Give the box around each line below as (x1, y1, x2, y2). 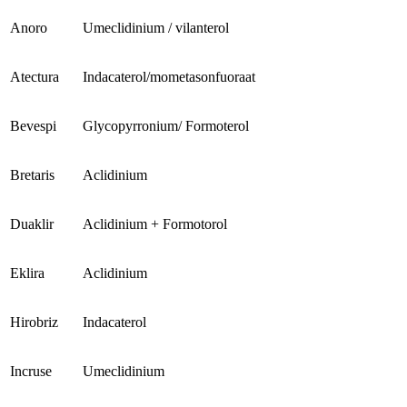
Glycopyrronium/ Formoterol (83, 118, 249, 134)
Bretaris (10, 167, 55, 184)
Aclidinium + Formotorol (83, 216, 227, 233)
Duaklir (10, 216, 54, 233)
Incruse (10, 363, 52, 380)
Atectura (10, 69, 59, 85)
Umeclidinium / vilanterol (83, 20, 229, 36)
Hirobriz (10, 314, 58, 331)
